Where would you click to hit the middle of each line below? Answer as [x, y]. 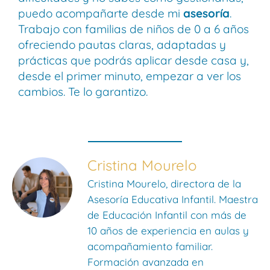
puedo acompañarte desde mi [101, 14]
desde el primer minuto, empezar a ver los [130, 76]
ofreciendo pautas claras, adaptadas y [122, 45]
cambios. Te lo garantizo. [83, 92]
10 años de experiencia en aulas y [168, 231]
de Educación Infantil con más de [167, 215]
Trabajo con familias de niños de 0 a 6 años [133, 29]
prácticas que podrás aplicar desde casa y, [133, 61]
